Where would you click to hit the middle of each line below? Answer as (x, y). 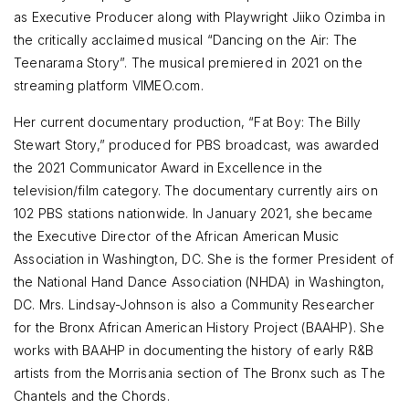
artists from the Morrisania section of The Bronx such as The (200, 372)
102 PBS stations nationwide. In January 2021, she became (194, 213)
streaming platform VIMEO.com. (109, 85)
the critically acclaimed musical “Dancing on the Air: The (186, 39)
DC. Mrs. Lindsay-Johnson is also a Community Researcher (194, 304)
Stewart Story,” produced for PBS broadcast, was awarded (197, 144)
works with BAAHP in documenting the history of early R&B (194, 350)
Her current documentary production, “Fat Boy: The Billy (188, 121)
